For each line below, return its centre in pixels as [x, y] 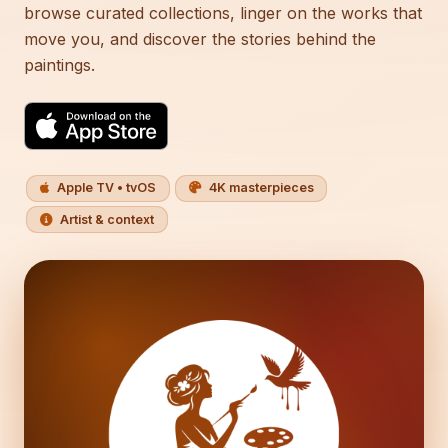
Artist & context [107, 219]
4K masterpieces [261, 188]
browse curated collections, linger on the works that [223, 12]
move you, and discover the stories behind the [200, 38]
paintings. [59, 64]
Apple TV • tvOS [107, 188]
